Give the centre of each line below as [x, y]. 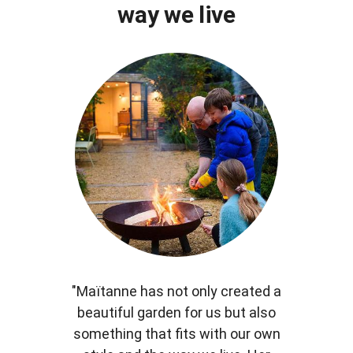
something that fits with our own [176, 334]
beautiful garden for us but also [176, 313]
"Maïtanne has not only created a [176, 292]
